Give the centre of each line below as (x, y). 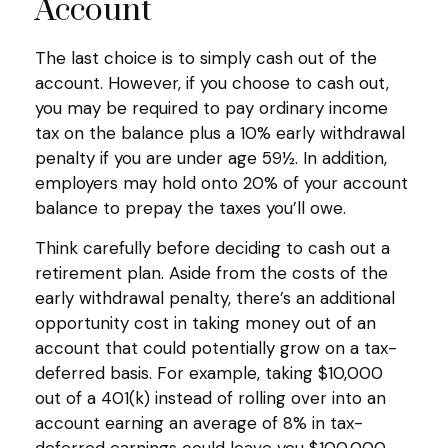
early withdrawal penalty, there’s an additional (215, 297)
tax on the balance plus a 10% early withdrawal (220, 132)
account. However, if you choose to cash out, (212, 82)
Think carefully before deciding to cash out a (212, 247)
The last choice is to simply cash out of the (206, 57)
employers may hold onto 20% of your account (221, 182)
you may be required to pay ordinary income (211, 107)
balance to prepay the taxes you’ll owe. (190, 207)
